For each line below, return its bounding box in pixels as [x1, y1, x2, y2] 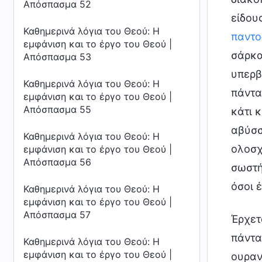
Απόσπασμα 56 [23, 156, 91, 168]
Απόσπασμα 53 [23, 51, 91, 63]
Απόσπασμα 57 [23, 209, 91, 220]
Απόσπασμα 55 [23, 104, 91, 115]
